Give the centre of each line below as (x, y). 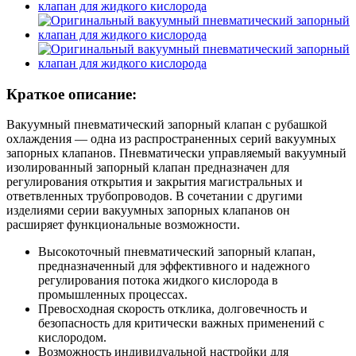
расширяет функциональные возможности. (123, 225)
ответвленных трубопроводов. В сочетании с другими (155, 196)
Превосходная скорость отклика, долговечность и (173, 309)
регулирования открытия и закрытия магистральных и (155, 182)
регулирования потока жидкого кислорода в (158, 281)
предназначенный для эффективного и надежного (174, 266)
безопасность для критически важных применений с (181, 323)
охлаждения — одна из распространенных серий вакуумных (171, 139)
